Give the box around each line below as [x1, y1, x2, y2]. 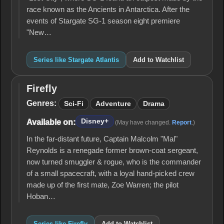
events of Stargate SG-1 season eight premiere [26, 17, 180, 25]
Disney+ [81, 117, 108, 125]
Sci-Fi [64, 100, 83, 107]
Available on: [26, 117, 75, 126]
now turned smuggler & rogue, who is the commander [26, 158, 201, 166]
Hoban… [26, 192, 55, 200]
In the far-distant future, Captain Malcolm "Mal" [26, 135, 177, 143]
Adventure [95, 100, 131, 107]
